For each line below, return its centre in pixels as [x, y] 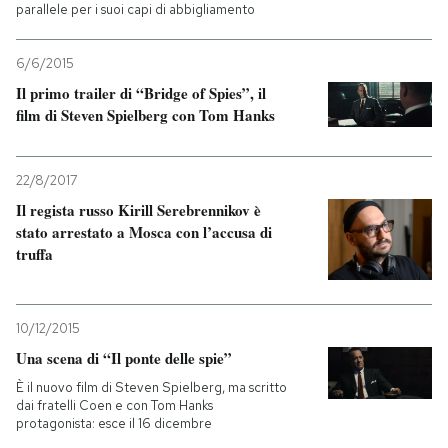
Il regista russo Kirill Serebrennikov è [138, 210]
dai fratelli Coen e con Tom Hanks [114, 406]
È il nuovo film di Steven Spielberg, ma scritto [151, 388]
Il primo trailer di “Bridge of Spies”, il [141, 93]
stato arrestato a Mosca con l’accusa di [144, 232]
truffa [34, 254]
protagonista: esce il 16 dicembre [114, 424]
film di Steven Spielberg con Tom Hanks [145, 115]
